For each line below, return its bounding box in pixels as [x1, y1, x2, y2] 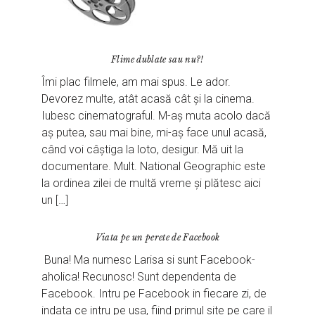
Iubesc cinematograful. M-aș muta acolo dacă [41, 108, 271, 122]
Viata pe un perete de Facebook [95, 231, 220, 243]
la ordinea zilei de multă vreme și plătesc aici [41, 176, 262, 190]
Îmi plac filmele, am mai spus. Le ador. [41, 75, 231, 89]
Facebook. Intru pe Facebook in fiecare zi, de [41, 286, 267, 300]
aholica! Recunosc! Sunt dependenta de [41, 269, 237, 283]
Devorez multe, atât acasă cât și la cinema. [41, 91, 255, 105]
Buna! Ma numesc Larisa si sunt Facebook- [41, 252, 256, 266]
